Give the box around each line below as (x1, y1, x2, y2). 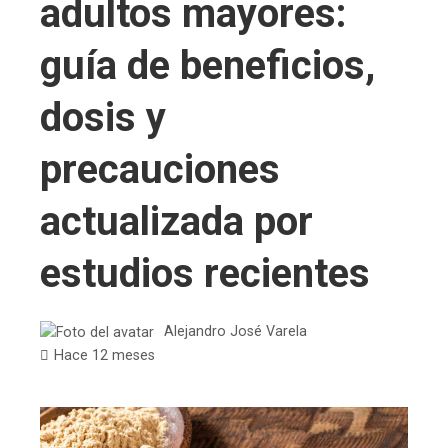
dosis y (40, 94, 166, 142)
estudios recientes (40, 250, 370, 298)
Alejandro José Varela (164, 323, 307, 341)
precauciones (40, 146, 280, 194)
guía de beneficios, (40, 42, 375, 90)
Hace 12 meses (54, 346, 155, 364)
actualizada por (40, 198, 313, 246)
